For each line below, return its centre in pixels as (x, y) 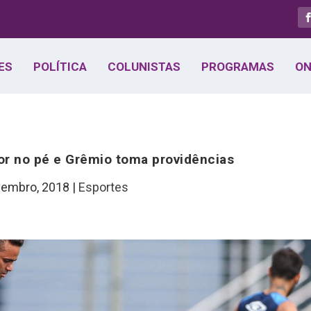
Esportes (104, 187)
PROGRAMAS (237, 66)
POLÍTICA (60, 66)
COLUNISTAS (144, 66)
